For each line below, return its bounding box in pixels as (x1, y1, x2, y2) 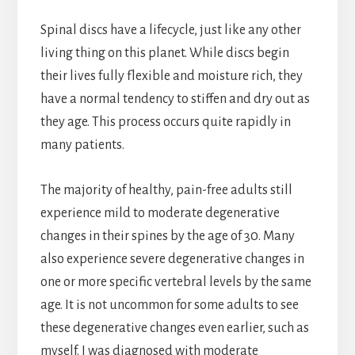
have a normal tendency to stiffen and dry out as (40, 92, 310, 107)
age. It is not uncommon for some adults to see (40, 298, 299, 313)
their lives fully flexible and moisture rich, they (40, 69, 303, 84)
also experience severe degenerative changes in (40, 252, 304, 267)
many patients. (40, 138, 124, 153)
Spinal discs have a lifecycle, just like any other (40, 23, 301, 38)
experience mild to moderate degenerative (40, 206, 280, 221)
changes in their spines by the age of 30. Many (40, 229, 295, 244)
